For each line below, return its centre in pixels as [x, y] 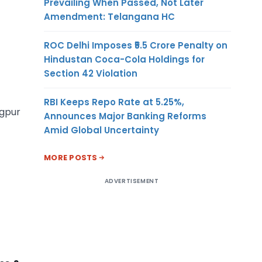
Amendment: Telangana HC [109, 16]
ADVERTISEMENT [132, 181]
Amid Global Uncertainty [101, 130]
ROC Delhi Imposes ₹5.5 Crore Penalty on [136, 45]
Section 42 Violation [91, 73]
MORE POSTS [71, 157]
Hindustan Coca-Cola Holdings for [124, 59]
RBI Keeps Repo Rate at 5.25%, [114, 102]
